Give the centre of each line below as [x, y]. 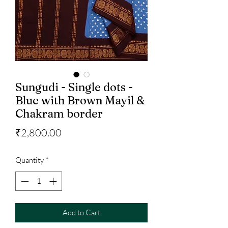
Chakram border [59, 113]
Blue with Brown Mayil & [80, 100]
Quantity [30, 160]
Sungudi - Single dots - [74, 87]
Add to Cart [81, 213]
